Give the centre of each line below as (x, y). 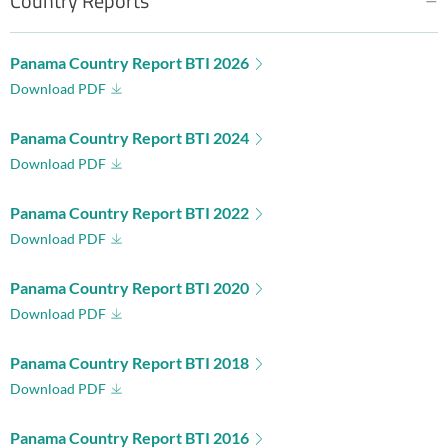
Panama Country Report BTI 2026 (129, 62)
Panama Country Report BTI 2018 (129, 363)
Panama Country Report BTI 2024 (129, 138)
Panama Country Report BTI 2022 (129, 213)
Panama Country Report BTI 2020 (129, 288)
